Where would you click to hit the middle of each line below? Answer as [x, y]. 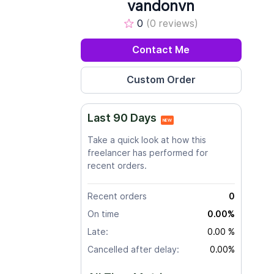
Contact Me [161, 50]
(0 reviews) [172, 24]
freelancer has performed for [148, 153]
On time [103, 214]
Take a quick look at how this [147, 140]
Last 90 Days [122, 118]
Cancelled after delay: [133, 250]
